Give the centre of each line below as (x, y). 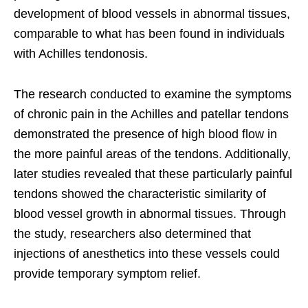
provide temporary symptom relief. (107, 274)
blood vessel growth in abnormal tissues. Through (150, 214)
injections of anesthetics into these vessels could (147, 254)
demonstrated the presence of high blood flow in (145, 134)
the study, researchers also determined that (132, 234)
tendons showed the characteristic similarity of (140, 194)
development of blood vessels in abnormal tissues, (152, 14)
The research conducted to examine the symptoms (153, 95)
